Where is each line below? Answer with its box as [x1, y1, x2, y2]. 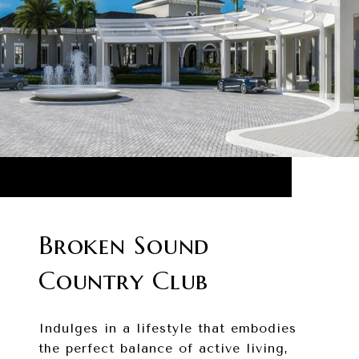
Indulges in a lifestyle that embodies [38, 321, 296, 337]
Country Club [38, 264, 208, 297]
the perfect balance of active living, [38, 341, 288, 357]
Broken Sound [38, 229, 209, 262]
